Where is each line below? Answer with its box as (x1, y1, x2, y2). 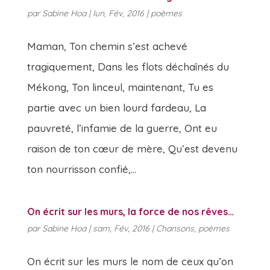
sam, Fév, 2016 (92, 223, 149, 234)
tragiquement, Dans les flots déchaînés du (27, 60, 229, 73)
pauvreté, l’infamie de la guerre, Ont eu (27, 122, 217, 134)
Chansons (155, 223, 194, 234)
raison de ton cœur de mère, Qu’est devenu (27, 142, 237, 155)
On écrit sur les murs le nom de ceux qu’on (27, 255, 233, 268)
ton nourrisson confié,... (27, 163, 136, 175)
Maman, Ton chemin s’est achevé (27, 40, 187, 52)
